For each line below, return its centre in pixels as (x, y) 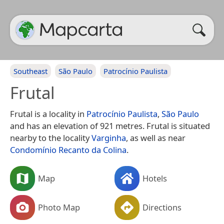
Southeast (30, 71)
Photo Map (59, 207)
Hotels (155, 178)
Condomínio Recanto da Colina (68, 150)
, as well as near (156, 138)
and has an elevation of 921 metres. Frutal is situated (110, 126)
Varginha (109, 138)
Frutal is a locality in (48, 114)
